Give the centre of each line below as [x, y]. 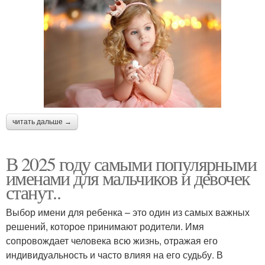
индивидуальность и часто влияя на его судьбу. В [114, 254]
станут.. [33, 192]
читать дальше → [42, 122]
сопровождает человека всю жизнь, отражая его [112, 240]
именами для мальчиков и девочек [128, 177]
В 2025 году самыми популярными [131, 163]
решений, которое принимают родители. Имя [105, 226]
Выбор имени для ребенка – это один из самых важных [128, 212]
